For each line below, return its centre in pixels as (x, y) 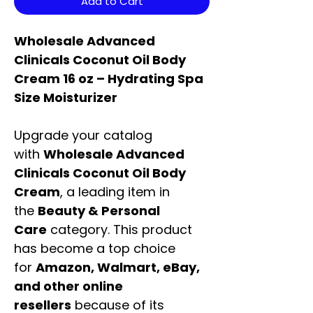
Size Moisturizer (66, 98)
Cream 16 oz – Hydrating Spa (109, 79)
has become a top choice (95, 249)
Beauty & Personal (99, 211)
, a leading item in (115, 192)
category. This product (119, 230)
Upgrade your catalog (83, 136)
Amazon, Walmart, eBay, (118, 268)
